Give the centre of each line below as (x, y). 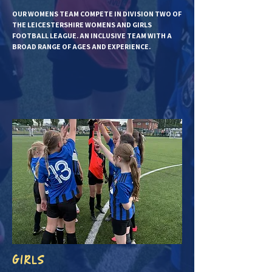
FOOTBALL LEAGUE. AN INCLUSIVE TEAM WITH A (92, 36)
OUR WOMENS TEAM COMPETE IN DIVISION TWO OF (97, 14)
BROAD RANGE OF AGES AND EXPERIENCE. (81, 46)
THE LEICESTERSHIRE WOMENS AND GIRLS (82, 25)
